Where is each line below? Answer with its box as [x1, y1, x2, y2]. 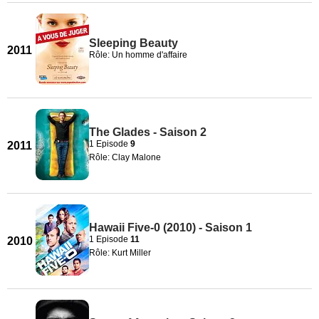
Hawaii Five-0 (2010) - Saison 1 [89, 221, 252, 234]
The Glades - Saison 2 [89, 125, 206, 138]
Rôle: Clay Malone [89, 152, 161, 162]
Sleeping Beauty [89, 37, 178, 49]
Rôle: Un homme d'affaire [89, 50, 187, 60]
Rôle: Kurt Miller [89, 247, 151, 258]
